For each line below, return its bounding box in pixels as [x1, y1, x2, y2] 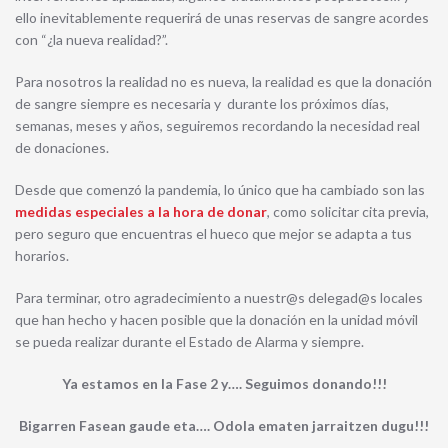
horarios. [15, 247, 69, 264]
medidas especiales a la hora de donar [15, 203, 267, 220]
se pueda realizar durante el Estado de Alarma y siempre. [15, 333, 364, 350]
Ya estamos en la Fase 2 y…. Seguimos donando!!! [61, 375, 387, 392]
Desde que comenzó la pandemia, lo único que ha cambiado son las [15, 181, 425, 198]
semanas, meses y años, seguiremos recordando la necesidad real [15, 117, 420, 134]
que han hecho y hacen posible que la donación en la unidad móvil [15, 311, 418, 328]
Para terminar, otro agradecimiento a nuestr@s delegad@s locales [15, 289, 423, 306]
